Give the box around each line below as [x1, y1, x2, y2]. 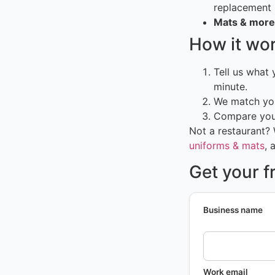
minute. [214, 80, 247, 93]
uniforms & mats [189, 139, 265, 152]
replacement [214, 1, 271, 14]
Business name [203, 204, 263, 215]
